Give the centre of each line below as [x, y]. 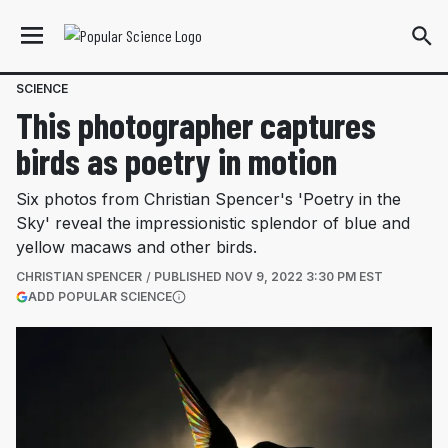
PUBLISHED [189, 276]
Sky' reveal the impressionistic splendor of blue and [213, 223]
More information [229, 312]
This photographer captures [196, 124]
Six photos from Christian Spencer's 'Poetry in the [208, 199]
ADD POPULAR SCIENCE [100, 296]
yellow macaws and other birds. [136, 247]
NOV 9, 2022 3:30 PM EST [304, 276]
